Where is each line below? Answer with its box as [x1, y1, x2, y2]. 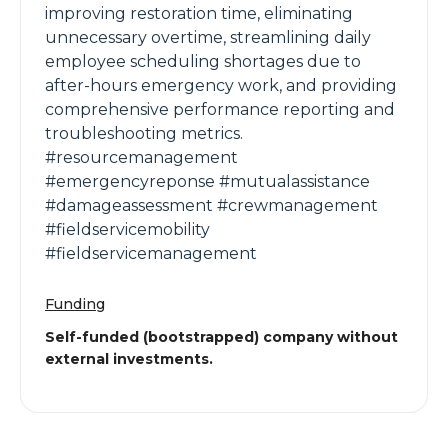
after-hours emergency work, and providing [45, 76, 397, 95]
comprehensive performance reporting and [45, 100, 395, 119]
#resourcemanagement [45, 148, 238, 167]
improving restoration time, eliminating [45, 4, 353, 23]
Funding [45, 295, 105, 313]
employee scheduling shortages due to [45, 52, 361, 71]
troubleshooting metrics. [45, 124, 243, 143]
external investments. [45, 350, 213, 368]
